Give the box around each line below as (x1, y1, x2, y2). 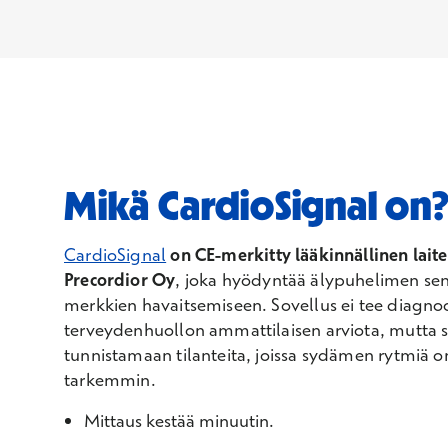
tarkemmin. (64, 368, 156, 392)
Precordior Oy (64, 268, 176, 292)
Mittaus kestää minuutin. (84, 409, 274, 433)
